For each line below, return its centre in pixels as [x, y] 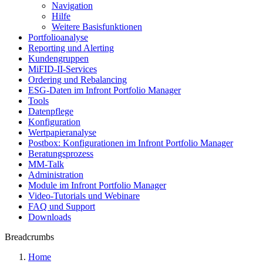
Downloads [50, 217]
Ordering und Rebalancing [77, 80]
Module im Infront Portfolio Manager [97, 185]
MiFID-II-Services [63, 69]
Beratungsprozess [61, 154]
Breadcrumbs [29, 237]
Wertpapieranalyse [62, 132]
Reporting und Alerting [71, 48]
